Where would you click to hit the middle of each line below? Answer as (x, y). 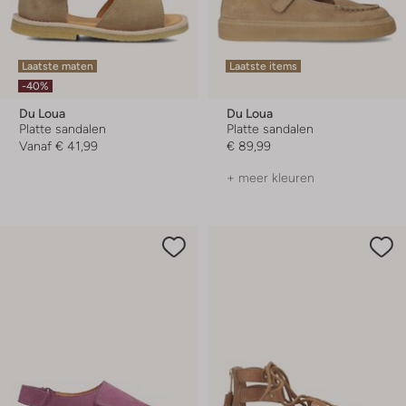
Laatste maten (58, 66)
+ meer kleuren (271, 177)
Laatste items (263, 66)
